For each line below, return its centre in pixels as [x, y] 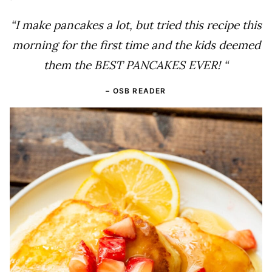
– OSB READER [136, 91]
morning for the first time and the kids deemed [136, 45]
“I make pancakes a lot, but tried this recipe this [136, 25]
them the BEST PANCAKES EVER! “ [136, 65]
